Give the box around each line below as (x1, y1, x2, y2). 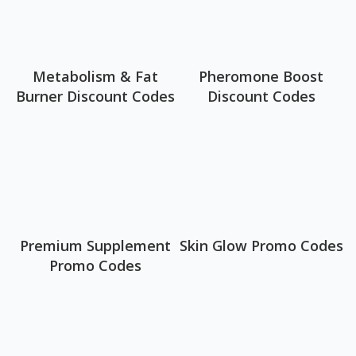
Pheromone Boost (199, 67, 323, 86)
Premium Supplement (19, 236, 171, 255)
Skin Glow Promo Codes (179, 236, 343, 255)
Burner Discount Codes (15, 87, 175, 106)
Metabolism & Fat (32, 67, 158, 86)
